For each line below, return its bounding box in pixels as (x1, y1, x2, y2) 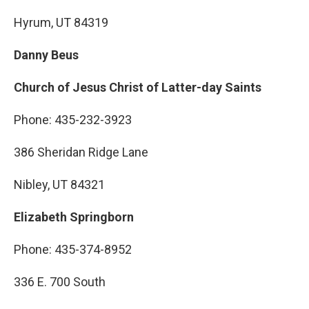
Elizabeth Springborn (14, 210, 134, 224)
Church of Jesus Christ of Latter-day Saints (14, 80, 261, 94)
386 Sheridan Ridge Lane (14, 145, 148, 159)
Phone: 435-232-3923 (14, 112, 132, 127)
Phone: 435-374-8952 (14, 242, 132, 257)
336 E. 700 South (14, 275, 106, 289)
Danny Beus (14, 48, 79, 62)
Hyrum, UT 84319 (14, 15, 108, 30)
